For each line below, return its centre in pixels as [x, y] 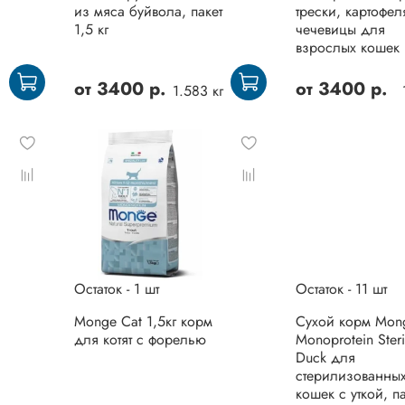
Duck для [325, 358]
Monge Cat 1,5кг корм [143, 322]
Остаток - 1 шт [116, 289]
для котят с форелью [140, 340]
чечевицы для [340, 29]
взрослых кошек [347, 47]
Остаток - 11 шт [341, 289]
